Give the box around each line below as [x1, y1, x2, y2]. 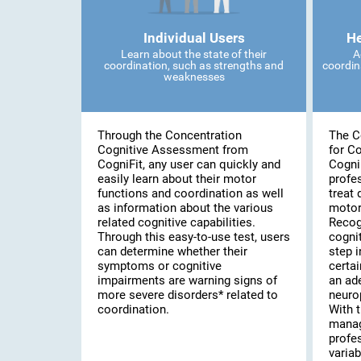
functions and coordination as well [97, 185, 284, 201]
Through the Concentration [97, 127, 242, 143]
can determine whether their [97, 243, 247, 259]
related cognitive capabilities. [97, 214, 255, 230]
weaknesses [163, 70, 225, 83]
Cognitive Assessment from [97, 142, 248, 157]
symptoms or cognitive [97, 258, 222, 273]
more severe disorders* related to [97, 287, 278, 302]
